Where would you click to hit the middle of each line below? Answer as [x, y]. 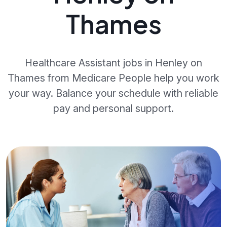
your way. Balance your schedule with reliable [113, 93]
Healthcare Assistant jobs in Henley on [113, 63]
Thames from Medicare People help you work [113, 78]
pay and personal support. [113, 108]
